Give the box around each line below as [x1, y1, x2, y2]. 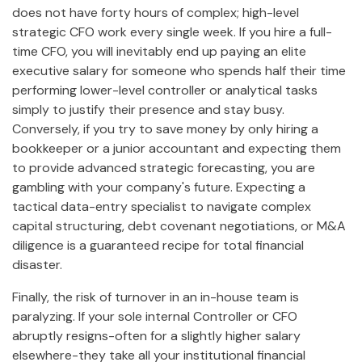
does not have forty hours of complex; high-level [12, 4, 299, 22]
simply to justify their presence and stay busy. [12, 101, 284, 119]
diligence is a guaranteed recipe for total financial [12, 237, 304, 255]
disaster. [12, 256, 62, 274]
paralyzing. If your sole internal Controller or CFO [12, 308, 297, 326]
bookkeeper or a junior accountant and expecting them [12, 140, 341, 158]
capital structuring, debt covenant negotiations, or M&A [12, 217, 346, 235]
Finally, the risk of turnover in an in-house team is [12, 288, 299, 306]
